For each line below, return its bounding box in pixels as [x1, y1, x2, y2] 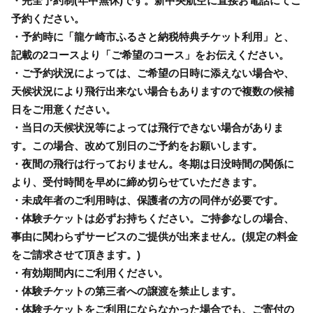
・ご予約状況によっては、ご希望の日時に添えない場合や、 [11, 66, 294, 79]
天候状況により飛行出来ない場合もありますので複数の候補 [11, 85, 294, 97]
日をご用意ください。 [11, 103, 116, 115]
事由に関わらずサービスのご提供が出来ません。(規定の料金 [11, 230, 298, 242]
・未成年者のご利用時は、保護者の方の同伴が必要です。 [11, 194, 284, 206]
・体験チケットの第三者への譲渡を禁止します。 [11, 284, 242, 297]
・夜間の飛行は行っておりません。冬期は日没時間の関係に [11, 157, 294, 170]
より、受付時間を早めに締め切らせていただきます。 [11, 175, 263, 188]
